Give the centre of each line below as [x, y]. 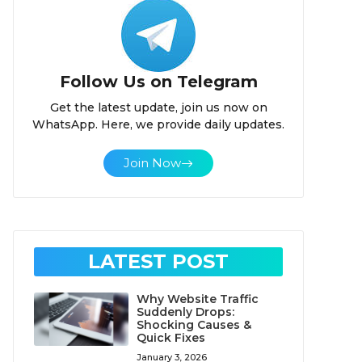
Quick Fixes [171, 338]
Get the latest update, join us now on [158, 107]
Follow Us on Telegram [158, 82]
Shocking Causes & [194, 325]
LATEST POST [158, 261]
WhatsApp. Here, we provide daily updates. [158, 124]
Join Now [152, 163]
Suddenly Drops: [186, 312]
